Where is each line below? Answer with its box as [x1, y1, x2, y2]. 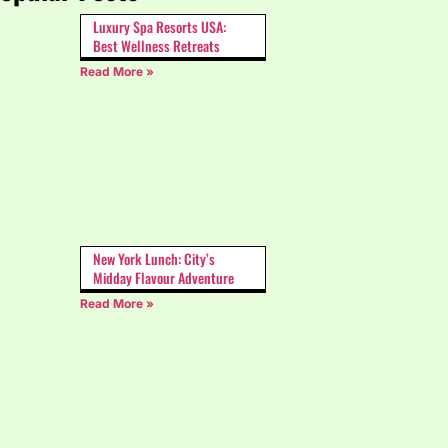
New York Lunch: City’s [93, 248, 215, 270]
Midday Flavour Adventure [93, 267, 234, 289]
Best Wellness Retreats [93, 35, 220, 56]
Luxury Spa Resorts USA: [93, 16, 226, 37]
